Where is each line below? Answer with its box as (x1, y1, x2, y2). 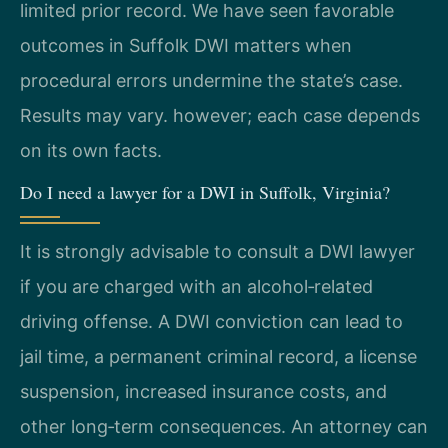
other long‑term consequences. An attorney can (20, 415, 428, 437)
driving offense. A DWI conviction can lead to (20, 310, 403, 332)
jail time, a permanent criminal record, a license (20, 345, 417, 367)
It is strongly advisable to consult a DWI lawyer (20, 240, 415, 262)
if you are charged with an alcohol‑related (20, 275, 373, 297)
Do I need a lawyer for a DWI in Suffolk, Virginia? (20, 179, 390, 204)
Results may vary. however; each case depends (20, 104, 420, 126)
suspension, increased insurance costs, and (20, 380, 387, 402)
